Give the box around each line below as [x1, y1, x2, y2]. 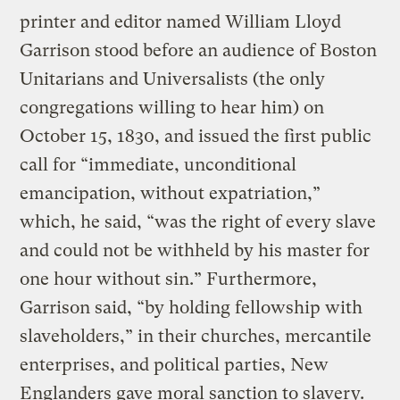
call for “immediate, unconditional [20, 154, 297, 175]
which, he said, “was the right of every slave [20, 211, 377, 232]
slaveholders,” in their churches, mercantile [20, 325, 372, 346]
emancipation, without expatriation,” [20, 182, 321, 204]
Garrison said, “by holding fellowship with [20, 296, 363, 318]
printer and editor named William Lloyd [20, 11, 342, 32]
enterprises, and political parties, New [20, 354, 329, 375]
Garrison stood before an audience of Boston [20, 39, 378, 61]
